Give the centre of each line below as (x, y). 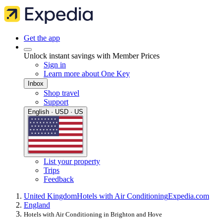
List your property (72, 162)
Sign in (55, 65)
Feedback (59, 179)
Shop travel (61, 93)
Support (56, 102)
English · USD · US (55, 112)
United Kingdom (50, 196)
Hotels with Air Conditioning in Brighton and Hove (93, 215)
